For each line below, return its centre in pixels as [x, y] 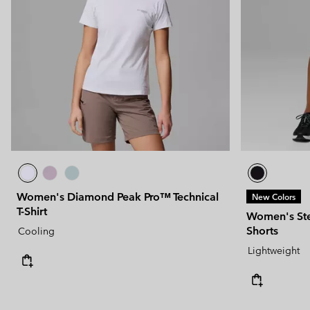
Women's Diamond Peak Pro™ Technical [118, 197]
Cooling [36, 231]
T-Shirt [32, 211]
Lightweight [274, 250]
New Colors [274, 196]
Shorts [262, 230]
